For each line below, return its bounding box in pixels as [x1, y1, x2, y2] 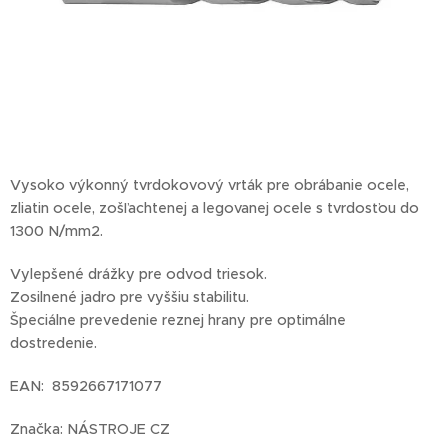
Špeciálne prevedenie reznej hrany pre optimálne [10, 311, 346, 330]
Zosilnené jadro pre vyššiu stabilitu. [10, 288, 249, 307]
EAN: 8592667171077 [10, 377, 162, 396]
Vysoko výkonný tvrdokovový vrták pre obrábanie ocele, [10, 176, 409, 195]
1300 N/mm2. [10, 222, 107, 241]
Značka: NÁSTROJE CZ [10, 420, 174, 439]
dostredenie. [10, 334, 101, 353]
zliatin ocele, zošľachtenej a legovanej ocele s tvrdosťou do [10, 199, 419, 218]
